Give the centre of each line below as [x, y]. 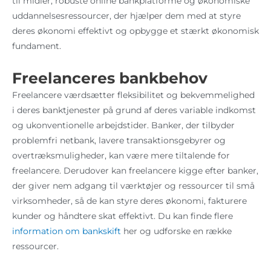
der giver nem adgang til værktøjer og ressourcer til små [133, 186]
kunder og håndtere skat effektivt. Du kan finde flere [122, 216]
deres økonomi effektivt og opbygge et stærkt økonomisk [135, 31]
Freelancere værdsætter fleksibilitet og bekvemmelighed [133, 95]
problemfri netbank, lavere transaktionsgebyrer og [119, 141]
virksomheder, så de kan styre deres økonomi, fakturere [129, 201]
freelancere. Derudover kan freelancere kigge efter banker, [135, 171]
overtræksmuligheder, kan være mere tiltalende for [121, 156]
